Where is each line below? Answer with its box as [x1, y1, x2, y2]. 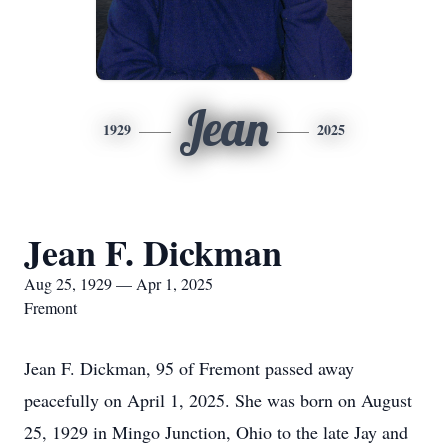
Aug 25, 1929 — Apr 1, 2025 [24, 273, 213, 294]
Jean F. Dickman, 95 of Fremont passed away [24, 356, 354, 380]
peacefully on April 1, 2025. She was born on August [24, 388, 412, 412]
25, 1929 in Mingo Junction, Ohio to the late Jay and [24, 420, 408, 444]
